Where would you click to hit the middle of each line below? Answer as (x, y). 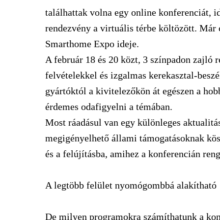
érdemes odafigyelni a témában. (109, 107)
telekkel (81, 75)
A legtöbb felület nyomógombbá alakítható (131, 185)
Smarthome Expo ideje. (92, 44)
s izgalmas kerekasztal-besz (160, 75)
